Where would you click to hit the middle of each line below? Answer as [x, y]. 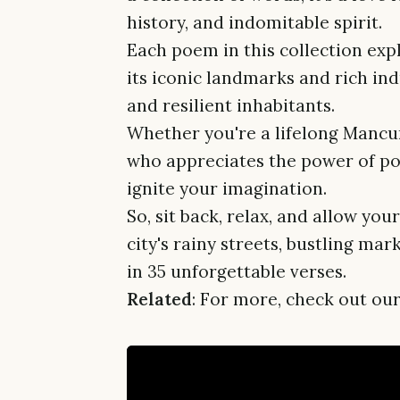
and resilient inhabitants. [230, 105]
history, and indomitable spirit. [254, 22]
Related [159, 299]
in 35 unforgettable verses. [236, 271]
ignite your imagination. [226, 188]
